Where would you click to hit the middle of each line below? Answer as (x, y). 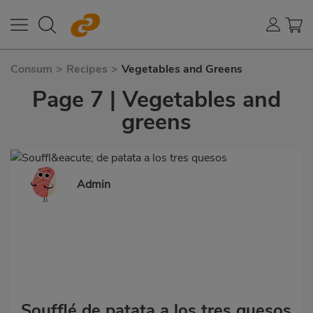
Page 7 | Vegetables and (156, 100)
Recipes (87, 69)
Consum (31, 69)
